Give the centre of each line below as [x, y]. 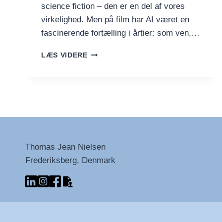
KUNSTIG [104, 94]
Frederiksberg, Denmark [70, 160]
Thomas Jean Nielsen [65, 147]
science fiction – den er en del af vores [113, 6]
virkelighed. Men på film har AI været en [115, 19]
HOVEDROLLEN [115, 125]
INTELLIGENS [112, 105]
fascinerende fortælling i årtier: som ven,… [120, 33]
